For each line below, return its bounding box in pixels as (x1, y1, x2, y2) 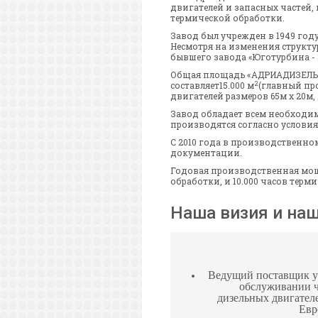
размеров (224, 90, 270, 102)
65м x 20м (270, 90, 313, 102)
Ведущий (207, 269, 253, 282)
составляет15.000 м (170, 79, 254, 92)
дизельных (216, 292, 269, 305)
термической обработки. (170, 12, 287, 24)
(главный (258, 79, 304, 92)
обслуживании (239, 280, 311, 293)
